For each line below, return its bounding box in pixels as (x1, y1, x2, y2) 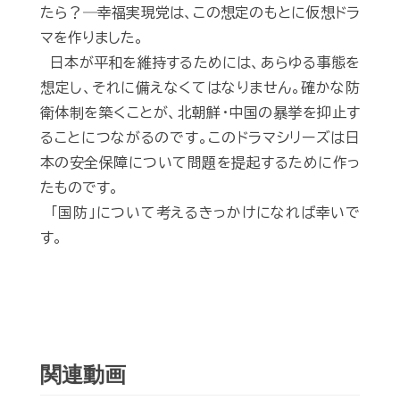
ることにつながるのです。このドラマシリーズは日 (40, 130, 360, 146)
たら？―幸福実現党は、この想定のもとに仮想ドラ (40, 5, 360, 21)
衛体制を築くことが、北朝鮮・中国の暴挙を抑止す (40, 105, 360, 121)
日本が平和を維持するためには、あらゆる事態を (40, 55, 360, 71)
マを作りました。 (40, 30, 144, 46)
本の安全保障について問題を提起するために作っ (40, 155, 360, 171)
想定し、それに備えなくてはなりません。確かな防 (40, 80, 360, 96)
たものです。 (40, 180, 119, 196)
